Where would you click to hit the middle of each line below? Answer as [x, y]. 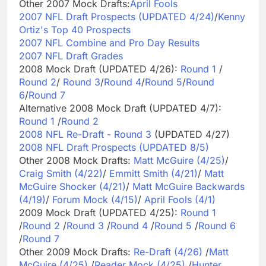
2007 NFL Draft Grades [71, 56]
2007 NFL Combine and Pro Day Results [109, 42]
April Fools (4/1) [180, 199]
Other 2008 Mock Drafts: [76, 160]
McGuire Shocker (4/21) [72, 186]
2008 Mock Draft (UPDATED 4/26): [100, 69]
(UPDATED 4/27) [191, 134]
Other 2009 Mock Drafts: [76, 251]
